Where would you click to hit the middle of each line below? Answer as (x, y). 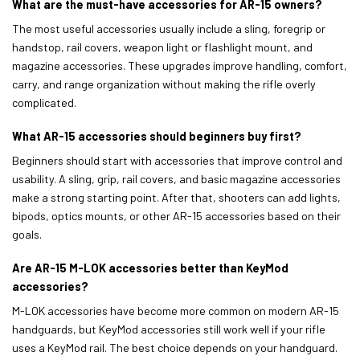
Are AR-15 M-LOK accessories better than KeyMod (150, 268)
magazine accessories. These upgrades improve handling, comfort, (180, 65)
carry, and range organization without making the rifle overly (164, 84)
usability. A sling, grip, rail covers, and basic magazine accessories (176, 178)
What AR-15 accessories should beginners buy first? (157, 136)
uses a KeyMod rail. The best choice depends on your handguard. (175, 347)
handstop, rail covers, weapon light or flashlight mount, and (162, 47)
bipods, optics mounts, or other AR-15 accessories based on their (176, 215)
